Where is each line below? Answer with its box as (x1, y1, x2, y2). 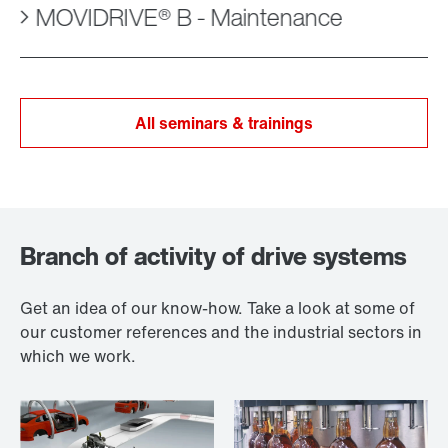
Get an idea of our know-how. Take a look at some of (20, 296, 415, 321)
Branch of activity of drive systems (20, 238, 406, 275)
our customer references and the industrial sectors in (20, 320, 422, 345)
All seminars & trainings (134, 111, 313, 136)
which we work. (20, 344, 136, 369)
